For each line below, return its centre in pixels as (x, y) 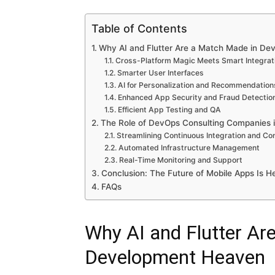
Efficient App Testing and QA (169, 110)
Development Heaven (175, 257)
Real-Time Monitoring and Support (180, 160)
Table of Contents (139, 28)
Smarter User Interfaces (160, 73)
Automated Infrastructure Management (189, 148)
